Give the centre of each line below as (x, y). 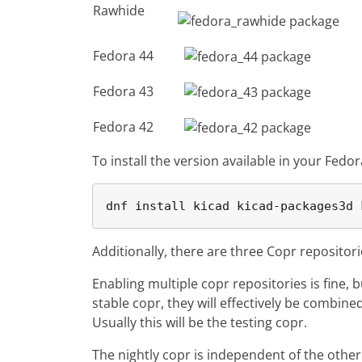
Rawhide (119, 11)
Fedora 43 (123, 91)
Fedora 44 (123, 56)
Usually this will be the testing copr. (200, 322)
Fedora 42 (123, 127)
